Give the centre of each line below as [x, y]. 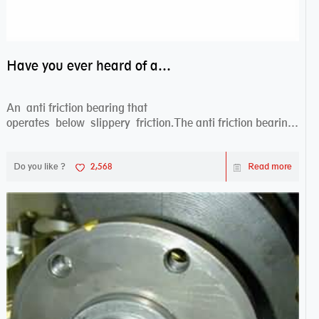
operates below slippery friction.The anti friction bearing [150, 123]
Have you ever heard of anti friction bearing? [164, 66]
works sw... [35, 138]
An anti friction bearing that [77, 108]
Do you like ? [39, 167]
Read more [270, 167]
